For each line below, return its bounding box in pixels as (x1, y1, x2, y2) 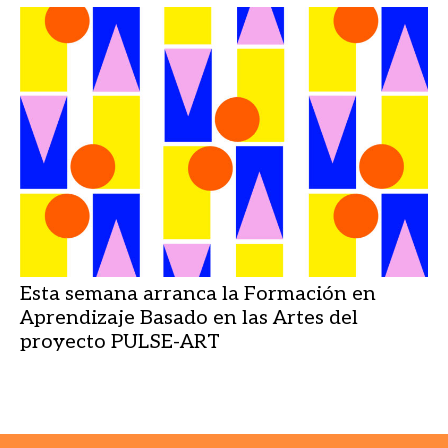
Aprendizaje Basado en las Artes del (20, 306, 358, 330)
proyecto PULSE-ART (20, 330, 220, 354)
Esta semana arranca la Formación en (20, 282, 376, 306)
